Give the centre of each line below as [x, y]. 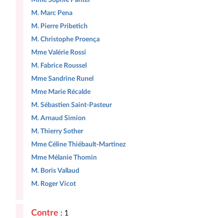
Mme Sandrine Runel [62, 79]
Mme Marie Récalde [61, 92]
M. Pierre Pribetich [59, 26]
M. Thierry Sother [57, 131]
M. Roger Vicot [54, 184]
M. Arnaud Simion [58, 118]
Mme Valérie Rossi [59, 52]
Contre [45, 213]
